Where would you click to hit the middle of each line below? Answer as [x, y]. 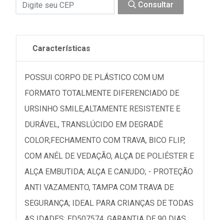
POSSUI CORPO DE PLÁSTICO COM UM [94, 77]
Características [61, 48]
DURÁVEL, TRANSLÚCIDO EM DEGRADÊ [94, 124]
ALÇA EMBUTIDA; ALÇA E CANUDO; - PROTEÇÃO [109, 172]
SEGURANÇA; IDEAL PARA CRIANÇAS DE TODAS [109, 203]
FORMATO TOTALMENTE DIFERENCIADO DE [102, 93]
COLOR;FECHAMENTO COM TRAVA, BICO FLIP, [105, 140]
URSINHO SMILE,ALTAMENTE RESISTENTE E [102, 109]
